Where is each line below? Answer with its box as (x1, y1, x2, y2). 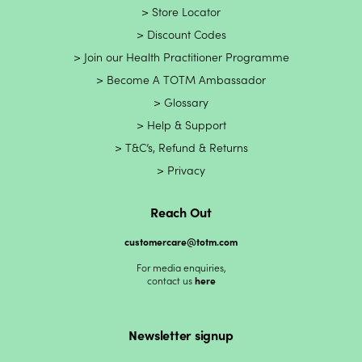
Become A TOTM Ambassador (107, 71, 266, 88)
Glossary (164, 94, 208, 111)
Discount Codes (146, 26, 226, 43)
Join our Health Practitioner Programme (83, 48, 289, 65)
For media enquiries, (136, 260, 226, 275)
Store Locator (152, 3, 221, 20)
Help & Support (146, 116, 226, 133)
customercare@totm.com (124, 235, 238, 249)
